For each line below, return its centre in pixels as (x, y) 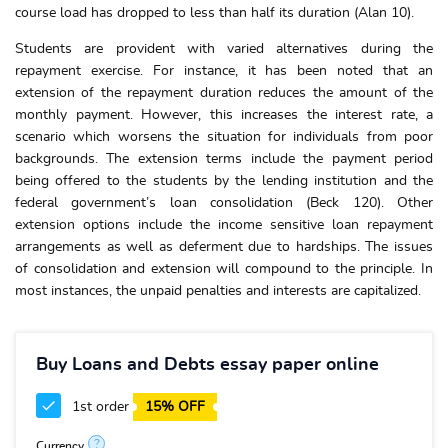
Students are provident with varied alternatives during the (224, 49)
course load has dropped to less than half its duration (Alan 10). (214, 13)
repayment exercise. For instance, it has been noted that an (224, 71)
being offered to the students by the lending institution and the (224, 181)
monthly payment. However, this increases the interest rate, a (224, 115)
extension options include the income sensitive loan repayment (224, 225)
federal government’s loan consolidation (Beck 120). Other (224, 203)
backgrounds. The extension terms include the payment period (224, 159)
